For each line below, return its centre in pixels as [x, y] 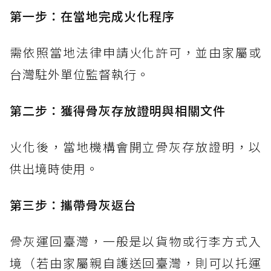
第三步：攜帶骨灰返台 [73, 205]
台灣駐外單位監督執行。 [80, 74]
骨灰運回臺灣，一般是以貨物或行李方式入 [135, 241]
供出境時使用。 [54, 169]
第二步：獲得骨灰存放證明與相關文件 [118, 111]
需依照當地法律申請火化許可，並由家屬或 [135, 53]
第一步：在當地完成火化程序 [92, 16]
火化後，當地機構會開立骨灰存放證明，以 [135, 147]
